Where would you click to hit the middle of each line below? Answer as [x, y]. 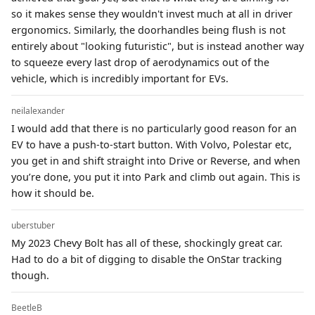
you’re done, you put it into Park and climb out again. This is [156, 176]
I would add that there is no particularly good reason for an [154, 128]
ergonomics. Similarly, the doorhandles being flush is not [148, 30]
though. [30, 275]
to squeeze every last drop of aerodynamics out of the [140, 62]
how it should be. [53, 193]
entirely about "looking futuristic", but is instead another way [157, 46]
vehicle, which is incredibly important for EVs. [120, 78]
